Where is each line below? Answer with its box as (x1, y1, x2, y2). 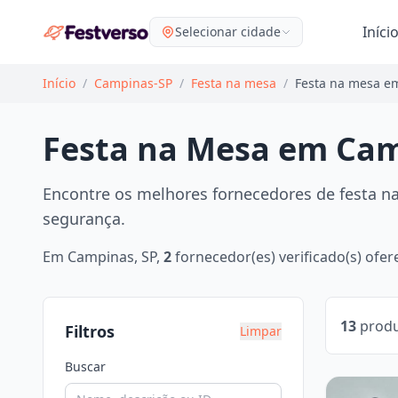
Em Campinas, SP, (43, 247, 163, 267)
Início (43, 75, 76, 92)
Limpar (240, 322, 282, 339)
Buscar (65, 358, 106, 375)
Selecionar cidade (175, 23, 281, 40)
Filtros (65, 321, 115, 342)
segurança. (43, 208, 125, 229)
